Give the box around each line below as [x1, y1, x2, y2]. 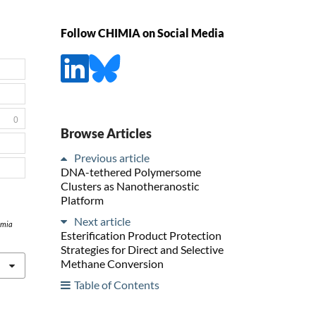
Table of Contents [74, 277, 159, 291]
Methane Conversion [61, 256, 164, 270]
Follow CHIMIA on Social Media [61, 26, 224, 40]
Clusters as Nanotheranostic [61, 178, 199, 193]
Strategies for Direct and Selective [61, 242, 224, 256]
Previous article [74, 150, 150, 164]
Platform [61, 193, 104, 207]
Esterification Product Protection [61, 228, 221, 242]
